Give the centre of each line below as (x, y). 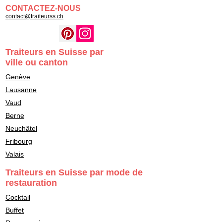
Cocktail (18, 197)
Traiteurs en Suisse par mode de (74, 172)
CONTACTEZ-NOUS (43, 8)
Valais (15, 154)
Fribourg (19, 141)
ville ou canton (37, 62)
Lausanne (21, 90)
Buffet (15, 210)
